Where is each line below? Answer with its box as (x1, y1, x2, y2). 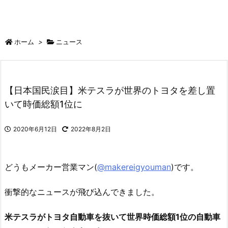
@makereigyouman (97, 162, 171, 173)
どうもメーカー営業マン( (5, 162, 97, 173)
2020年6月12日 (13, 125, 57, 133)
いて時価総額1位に (5, 99, 82, 110)
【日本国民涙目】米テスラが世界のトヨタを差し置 (5, 85, 215, 96)
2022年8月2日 (71, 125, 111, 133)
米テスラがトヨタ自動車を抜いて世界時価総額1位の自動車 (5, 211, 220, 222)
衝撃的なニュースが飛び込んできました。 (5, 186, 159, 197)
